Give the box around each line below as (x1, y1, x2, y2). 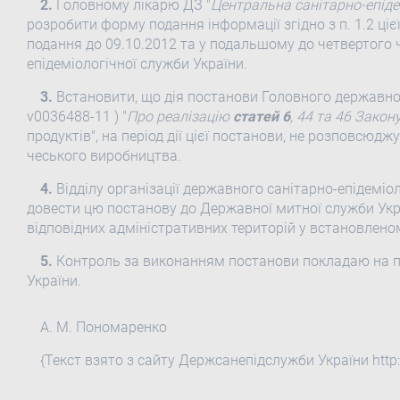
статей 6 (232, 108, 290, 125)
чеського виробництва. (26, 147, 181, 164)
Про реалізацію (126, 108, 233, 125)
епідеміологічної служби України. (26, 55, 247, 72)
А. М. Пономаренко (39, 319, 167, 336)
